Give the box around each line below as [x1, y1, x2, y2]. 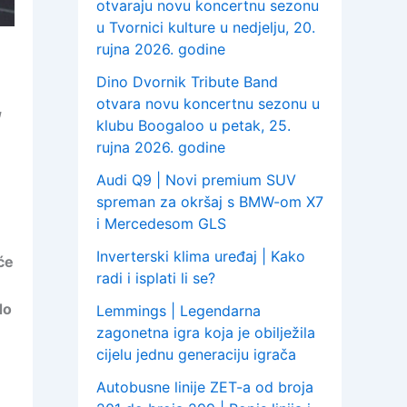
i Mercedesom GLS [96, 214, 226, 233]
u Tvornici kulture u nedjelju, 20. [96, 18, 315, 37]
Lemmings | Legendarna [96, 302, 261, 321]
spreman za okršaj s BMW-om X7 [96, 193, 323, 212]
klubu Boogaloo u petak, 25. [96, 116, 291, 135]
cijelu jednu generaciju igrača [96, 345, 296, 364]
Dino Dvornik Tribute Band [96, 73, 278, 92]
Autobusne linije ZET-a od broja [96, 378, 313, 397]
